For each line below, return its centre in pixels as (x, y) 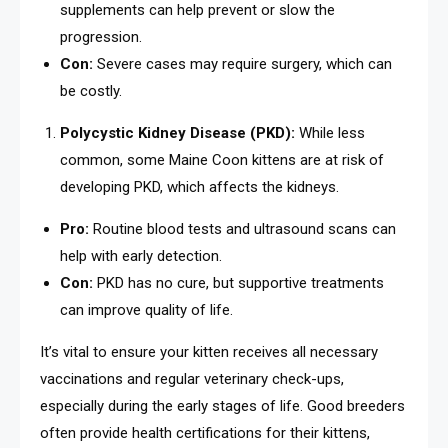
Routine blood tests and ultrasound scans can (242, 229)
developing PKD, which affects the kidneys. (199, 187)
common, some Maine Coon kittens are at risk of (222, 160)
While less (330, 133)
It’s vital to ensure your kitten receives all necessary (209, 352)
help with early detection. (141, 256)
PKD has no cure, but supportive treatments (238, 283)
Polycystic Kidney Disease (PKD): (177, 133)
